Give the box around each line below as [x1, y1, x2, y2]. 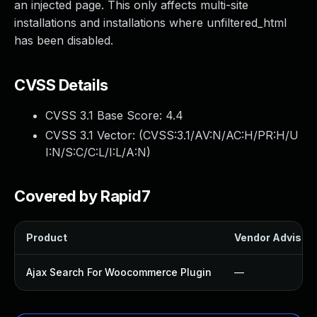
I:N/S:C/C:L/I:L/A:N [45, 145, 146, 159]
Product [26, 231, 67, 243]
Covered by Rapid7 [14, 187, 151, 205]
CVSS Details [14, 76, 108, 94]
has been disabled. [14, 33, 113, 47]
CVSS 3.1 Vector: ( [45, 128, 143, 142]
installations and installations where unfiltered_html [14, 16, 287, 30]
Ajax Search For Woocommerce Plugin [26, 266, 212, 278]
